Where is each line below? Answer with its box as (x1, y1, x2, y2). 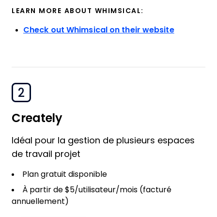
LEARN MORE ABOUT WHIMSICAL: (12, 7, 144, 15)
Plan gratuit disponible (22, 170, 107, 178)
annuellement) (12, 197, 69, 205)
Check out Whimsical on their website (23, 26, 174, 34)
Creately (12, 111, 63, 124)
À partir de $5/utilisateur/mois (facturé (22, 186, 171, 194)
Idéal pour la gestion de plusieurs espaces (12, 136, 195, 145)
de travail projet (12, 149, 80, 159)
